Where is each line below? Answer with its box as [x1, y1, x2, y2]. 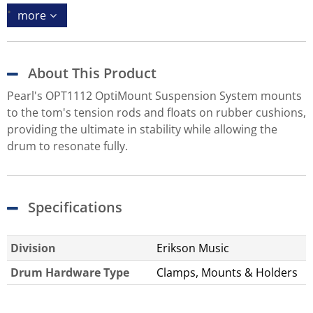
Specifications [28, 197, 122, 217]
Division [10, 240, 56, 256]
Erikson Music [156, 240, 229, 256]
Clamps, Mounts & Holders [156, 264, 298, 280]
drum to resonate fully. [7, 138, 128, 154]
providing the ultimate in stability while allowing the [7, 121, 277, 137]
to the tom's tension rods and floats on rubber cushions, [7, 104, 306, 120]
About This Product [28, 63, 156, 82]
